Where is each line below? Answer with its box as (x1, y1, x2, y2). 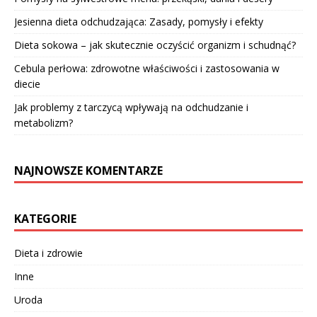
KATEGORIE (14, 211, 76, 227)
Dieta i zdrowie (14, 246, 83, 260)
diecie (14, 77, 40, 91)
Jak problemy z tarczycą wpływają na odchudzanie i (14, 100, 248, 115)
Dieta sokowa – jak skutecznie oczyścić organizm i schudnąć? (14, 38, 296, 52)
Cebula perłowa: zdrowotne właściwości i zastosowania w (14, 62, 279, 76)
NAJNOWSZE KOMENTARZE (14, 163, 163, 179)
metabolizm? (14, 116, 73, 130)
